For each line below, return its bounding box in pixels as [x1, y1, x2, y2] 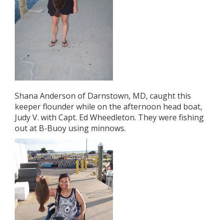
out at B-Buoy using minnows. [15, 123, 126, 134]
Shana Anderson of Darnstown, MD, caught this [15, 90, 191, 101]
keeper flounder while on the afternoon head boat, [15, 101, 202, 112]
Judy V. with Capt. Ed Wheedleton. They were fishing [15, 112, 204, 123]
